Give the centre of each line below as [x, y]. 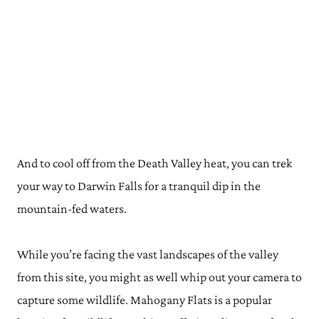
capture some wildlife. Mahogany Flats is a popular [145, 300]
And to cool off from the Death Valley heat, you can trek [155, 163]
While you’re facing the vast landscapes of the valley [148, 254]
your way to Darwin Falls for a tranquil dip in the [139, 186]
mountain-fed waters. [73, 209]
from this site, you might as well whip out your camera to [159, 277]
